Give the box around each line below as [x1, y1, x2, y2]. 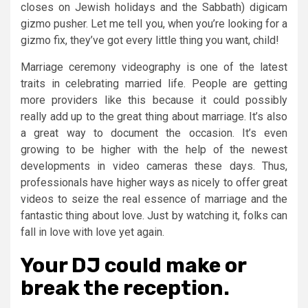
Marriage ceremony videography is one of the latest [21, 60, 287, 74]
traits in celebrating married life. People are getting [21, 76, 287, 90]
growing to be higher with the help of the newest [21, 142, 287, 156]
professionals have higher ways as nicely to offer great [21, 175, 287, 189]
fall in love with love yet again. [21, 225, 164, 239]
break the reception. [21, 275, 230, 300]
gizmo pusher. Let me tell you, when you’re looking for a [21, 16, 287, 30]
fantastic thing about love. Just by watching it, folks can [21, 208, 287, 222]
